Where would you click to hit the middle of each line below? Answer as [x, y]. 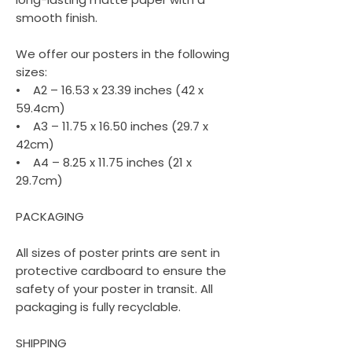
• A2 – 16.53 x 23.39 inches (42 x [110, 90]
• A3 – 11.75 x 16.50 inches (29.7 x [112, 126]
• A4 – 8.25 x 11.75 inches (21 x [104, 162]
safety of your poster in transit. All [114, 289]
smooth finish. [58, 18]
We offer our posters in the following [123, 54]
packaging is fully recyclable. [98, 307]
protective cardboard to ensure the [121, 271]
